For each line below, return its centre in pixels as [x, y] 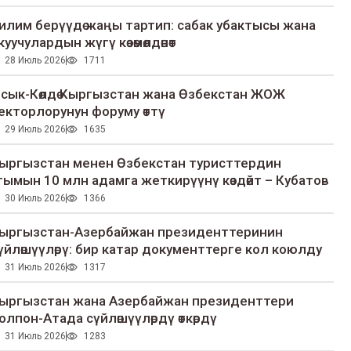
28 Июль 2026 [35, 61]
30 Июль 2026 [35, 199]
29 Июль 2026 [35, 130]
